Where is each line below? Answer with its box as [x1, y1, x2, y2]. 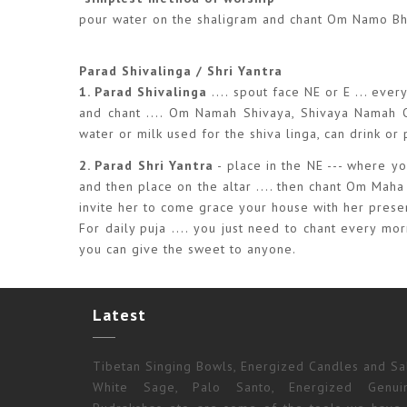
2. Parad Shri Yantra [79, 156, 214, 174]
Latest [93, 304, 146, 326]
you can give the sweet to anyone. [79, 240, 296, 257]
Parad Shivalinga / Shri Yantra [79, 63, 283, 80]
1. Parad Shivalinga [79, 84, 213, 101]
